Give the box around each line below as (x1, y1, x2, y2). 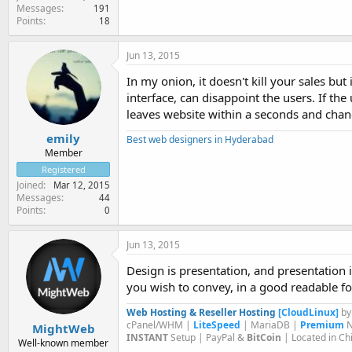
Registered (41, 163, 86, 175)
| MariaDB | (240, 318, 300, 332)
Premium (300, 318, 344, 332)
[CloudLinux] (278, 306, 339, 319)
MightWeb (31, 320, 95, 336)
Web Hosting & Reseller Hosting (126, 306, 276, 319)
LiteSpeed (193, 318, 240, 332)
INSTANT (126, 331, 168, 344)
